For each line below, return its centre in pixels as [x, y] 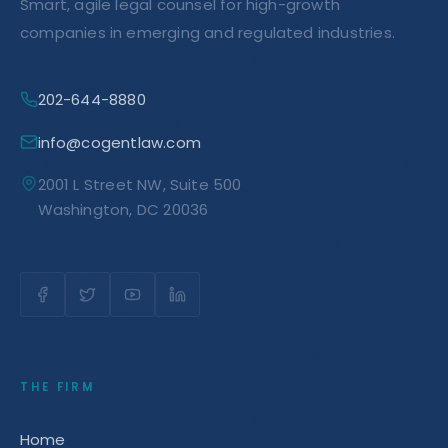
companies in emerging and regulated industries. [207, 32]
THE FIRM [57, 387]
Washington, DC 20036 [123, 209]
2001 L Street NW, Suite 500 [139, 184]
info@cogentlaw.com [119, 142]
